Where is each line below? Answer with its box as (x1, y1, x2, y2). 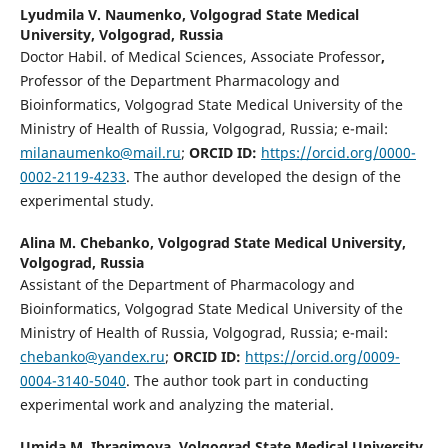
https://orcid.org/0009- (244, 346, 400, 366)
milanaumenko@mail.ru (19, 142, 181, 162)
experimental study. (19, 190, 154, 210)
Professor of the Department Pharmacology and (19, 70, 340, 90)
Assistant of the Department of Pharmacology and (19, 274, 355, 294)
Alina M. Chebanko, (19, 232, 158, 252)
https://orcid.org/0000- (260, 142, 416, 162)
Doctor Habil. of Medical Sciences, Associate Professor (19, 46, 381, 66)
